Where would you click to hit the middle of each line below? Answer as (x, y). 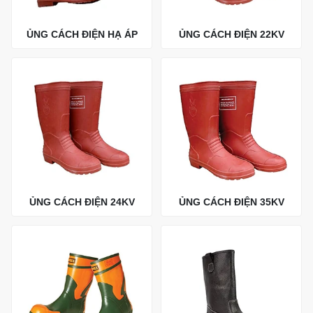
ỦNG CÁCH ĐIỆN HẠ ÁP (82, 34)
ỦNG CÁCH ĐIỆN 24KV (82, 202)
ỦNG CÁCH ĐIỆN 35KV (231, 202)
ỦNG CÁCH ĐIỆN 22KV (231, 34)
